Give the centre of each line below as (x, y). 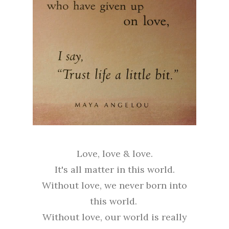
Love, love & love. (114, 154)
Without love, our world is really (114, 217)
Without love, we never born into (114, 186)
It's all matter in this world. (114, 170)
